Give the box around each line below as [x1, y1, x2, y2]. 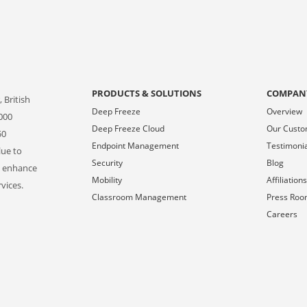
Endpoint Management [91, 140, 179, 151]
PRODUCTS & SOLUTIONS [91, 87, 201, 99]
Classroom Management [91, 191, 186, 203]
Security [91, 157, 123, 169]
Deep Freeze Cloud [91, 123, 164, 134]
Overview [267, 106, 303, 117]
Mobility [91, 174, 122, 186]
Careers [267, 208, 298, 220]
